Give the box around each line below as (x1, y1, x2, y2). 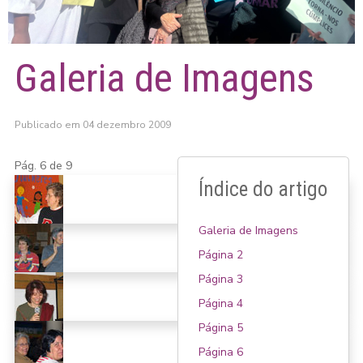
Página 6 (199, 344, 244, 360)
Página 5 (199, 319, 244, 335)
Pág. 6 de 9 (14, 157, 72, 173)
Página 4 (199, 295, 244, 311)
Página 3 (199, 271, 244, 287)
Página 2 (199, 246, 244, 263)
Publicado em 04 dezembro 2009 (14, 117, 171, 131)
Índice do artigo (199, 177, 328, 202)
